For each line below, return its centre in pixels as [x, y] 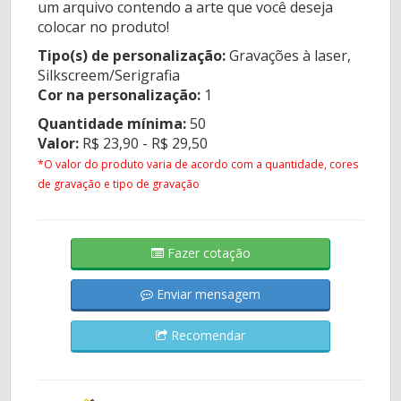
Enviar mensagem [207, 294]
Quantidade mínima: [112, 124]
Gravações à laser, [289, 56]
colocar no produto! [104, 27]
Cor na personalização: [119, 95]
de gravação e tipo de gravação [119, 184]
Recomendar [206, 336]
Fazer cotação [207, 253]
